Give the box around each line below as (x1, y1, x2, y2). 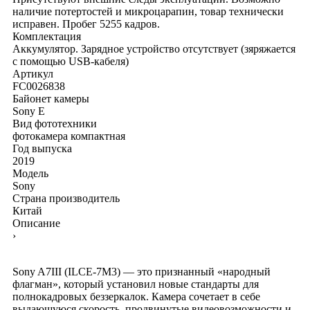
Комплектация (12, 30, 81, 42)
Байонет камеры (12, 92, 89, 104)
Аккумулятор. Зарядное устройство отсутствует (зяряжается (12, 42, 295, 55)
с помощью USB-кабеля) (12, 55, 129, 67)
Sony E (12, 104, 45, 117)
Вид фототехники (12, 117, 97, 129)
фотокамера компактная (12, 129, 125, 142)
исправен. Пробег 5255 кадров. (12, 17, 160, 30)
